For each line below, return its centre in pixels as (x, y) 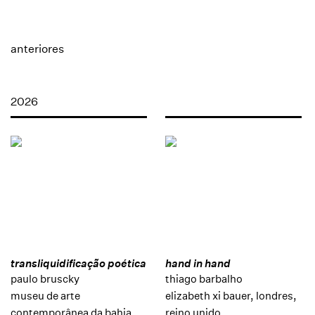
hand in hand (198, 263)
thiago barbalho (204, 278)
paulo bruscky (45, 278)
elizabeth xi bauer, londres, (231, 295)
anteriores (37, 49)
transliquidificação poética (78, 263)
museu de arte (45, 295)
